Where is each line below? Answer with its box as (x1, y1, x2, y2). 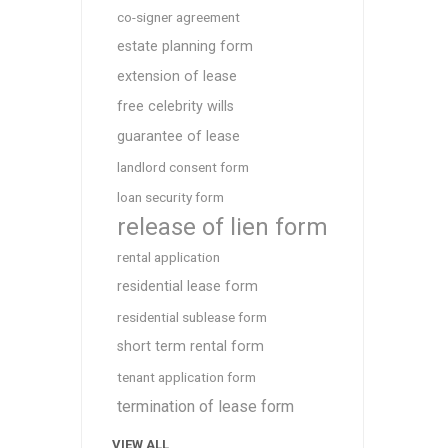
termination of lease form (116, 397, 294, 416)
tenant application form (116, 369, 256, 385)
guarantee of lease (116, 128, 240, 145)
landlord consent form (116, 159, 249, 175)
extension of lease (116, 68, 237, 85)
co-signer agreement (116, 9, 240, 25)
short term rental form (116, 338, 264, 355)
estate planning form (116, 38, 253, 55)
